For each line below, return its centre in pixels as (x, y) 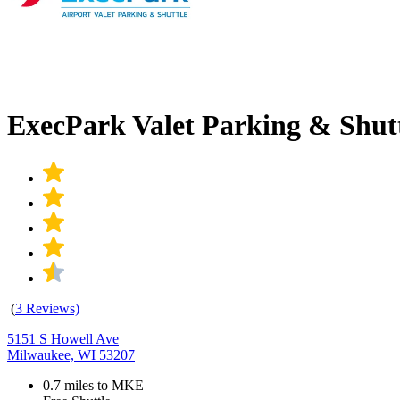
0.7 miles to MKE (93, 385)
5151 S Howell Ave (63, 338)
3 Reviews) (47, 308)
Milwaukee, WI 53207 (71, 354)
